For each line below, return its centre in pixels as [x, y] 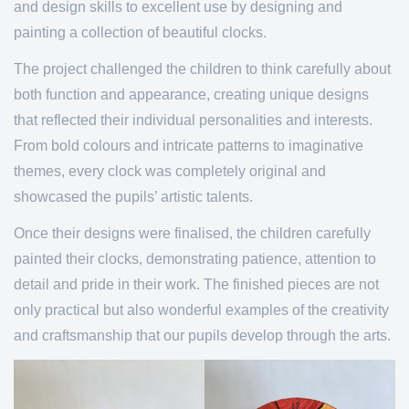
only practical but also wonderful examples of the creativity [201, 310]
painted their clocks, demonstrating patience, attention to [195, 259]
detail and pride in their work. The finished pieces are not [196, 284]
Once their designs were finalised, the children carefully [192, 233]
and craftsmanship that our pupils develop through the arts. [202, 336]
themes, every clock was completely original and [170, 171]
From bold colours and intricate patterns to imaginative [189, 146]
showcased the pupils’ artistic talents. [133, 197]
